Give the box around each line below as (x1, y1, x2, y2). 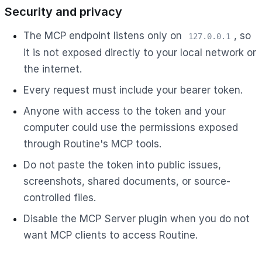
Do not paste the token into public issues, (23, 158, 221, 171)
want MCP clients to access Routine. (23, 229, 198, 241)
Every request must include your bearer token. (23, 84, 243, 96)
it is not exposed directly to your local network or (23, 46, 256, 58)
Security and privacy (5, 4, 122, 19)
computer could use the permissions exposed (23, 121, 238, 133)
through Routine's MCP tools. (23, 137, 161, 150)
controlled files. (23, 191, 96, 204)
